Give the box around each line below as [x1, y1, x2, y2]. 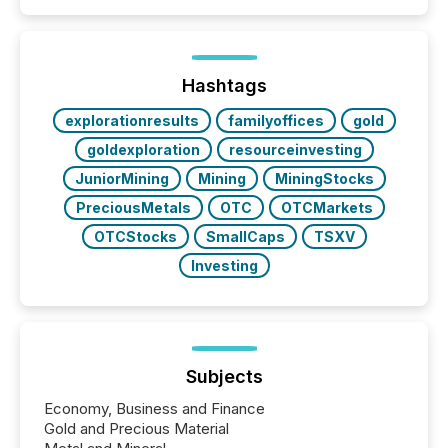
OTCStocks [93, 227, 177, 245]
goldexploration [86, 140, 200, 158]
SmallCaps [205, 227, 285, 245]
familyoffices [227, 111, 324, 129]
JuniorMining [74, 169, 169, 187]
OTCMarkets [280, 198, 373, 216]
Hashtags [181, 74, 267, 96]
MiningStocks [274, 169, 374, 187]
